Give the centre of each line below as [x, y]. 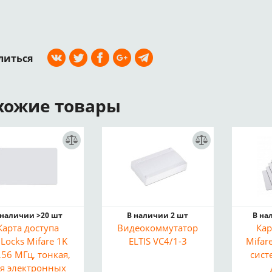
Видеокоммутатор [158, 228]
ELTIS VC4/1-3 [158, 241]
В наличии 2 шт [158, 215]
